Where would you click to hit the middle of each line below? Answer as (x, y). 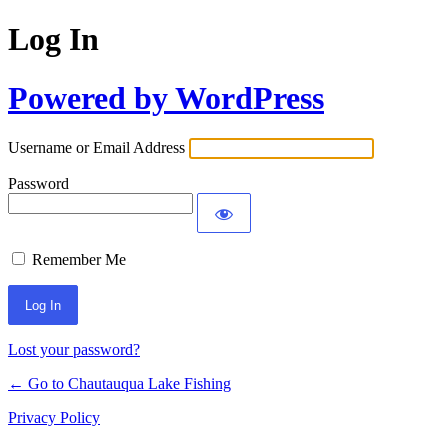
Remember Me (79, 260)
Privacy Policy (54, 418)
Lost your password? (74, 350)
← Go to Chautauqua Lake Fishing (119, 384)
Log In (53, 39)
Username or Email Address (96, 148)
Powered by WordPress (166, 97)
